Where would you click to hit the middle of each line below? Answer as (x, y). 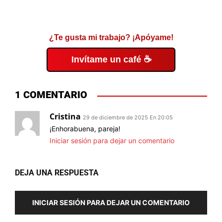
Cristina (65, 116)
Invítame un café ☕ (111, 59)
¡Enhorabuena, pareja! (85, 128)
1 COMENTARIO (51, 94)
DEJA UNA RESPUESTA (57, 172)
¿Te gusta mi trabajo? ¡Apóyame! (111, 37)
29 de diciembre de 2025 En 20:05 (128, 117)
